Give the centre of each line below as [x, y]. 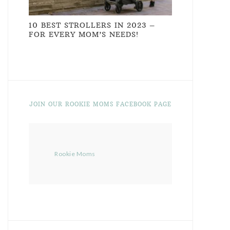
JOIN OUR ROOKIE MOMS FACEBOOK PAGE [100, 104]
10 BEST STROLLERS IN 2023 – [92, 25]
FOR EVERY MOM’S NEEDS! [84, 34]
